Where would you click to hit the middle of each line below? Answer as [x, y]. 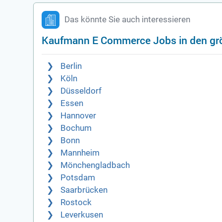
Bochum [76, 128]
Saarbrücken [84, 190]
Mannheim [80, 153]
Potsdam [78, 178]
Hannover [79, 116]
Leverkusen [82, 215]
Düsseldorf [81, 91]
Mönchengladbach [95, 166]
